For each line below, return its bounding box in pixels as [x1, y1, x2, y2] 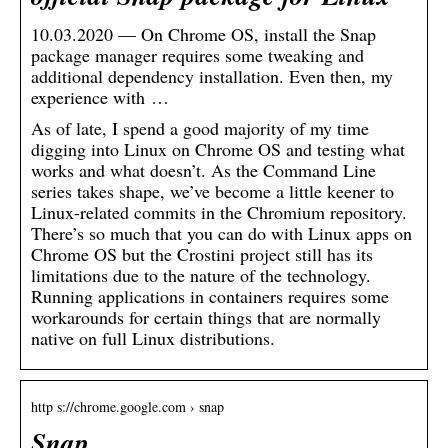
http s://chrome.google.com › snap [31, 396, 224, 416]
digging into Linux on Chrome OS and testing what [31, 136, 405, 161]
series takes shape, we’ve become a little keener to [31, 178, 394, 203]
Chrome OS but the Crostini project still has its [31, 241, 373, 266]
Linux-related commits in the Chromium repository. [31, 199, 407, 224]
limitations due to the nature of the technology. [31, 262, 371, 287]
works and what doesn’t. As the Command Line [31, 157, 376, 182]
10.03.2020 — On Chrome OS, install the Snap [31, 21, 376, 46]
